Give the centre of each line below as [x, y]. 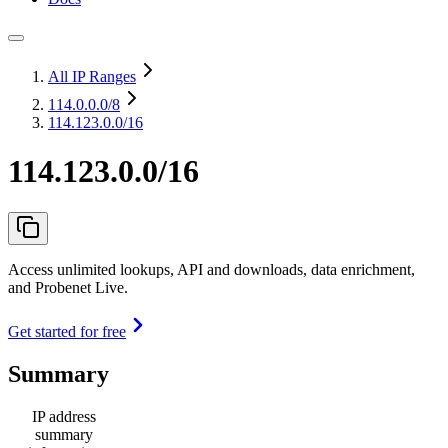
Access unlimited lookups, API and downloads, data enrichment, [211, 269]
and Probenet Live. [68, 287]
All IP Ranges [92, 76]
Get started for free [67, 331]
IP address [64, 416]
